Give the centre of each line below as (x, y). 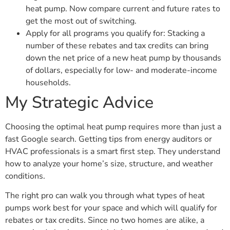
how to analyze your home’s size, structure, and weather (109, 164)
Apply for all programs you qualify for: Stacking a (115, 33)
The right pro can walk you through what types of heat (105, 196)
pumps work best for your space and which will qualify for (111, 208)
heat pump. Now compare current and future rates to (123, 8)
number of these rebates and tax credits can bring (117, 45)
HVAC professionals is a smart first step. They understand (113, 151)
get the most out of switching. (81, 21)
